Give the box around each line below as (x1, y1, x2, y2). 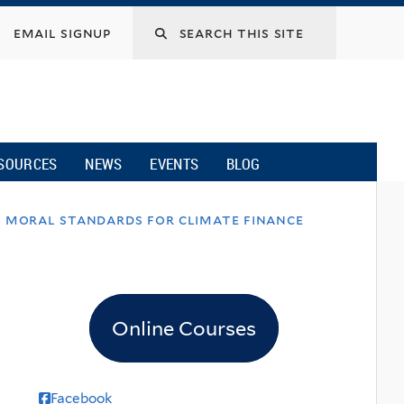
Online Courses (112, 317, 256, 341)
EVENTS (150, 152, 199, 174)
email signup (13, 24, 111, 41)
